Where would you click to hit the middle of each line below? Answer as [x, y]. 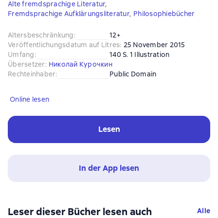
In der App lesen [109, 168]
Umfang [21, 54]
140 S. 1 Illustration [140, 54]
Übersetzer [27, 64]
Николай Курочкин [80, 64]
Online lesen [29, 99]
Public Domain [133, 74]
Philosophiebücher [164, 14]
